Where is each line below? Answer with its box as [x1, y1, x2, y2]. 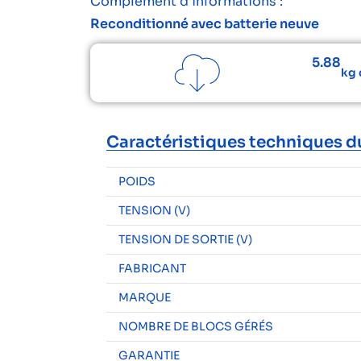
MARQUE [118, 290, 171, 305]
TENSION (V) [118, 203, 190, 218]
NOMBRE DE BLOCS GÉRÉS [118, 319, 273, 334]
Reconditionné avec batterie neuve [90, 15, 319, 32]
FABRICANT [118, 261, 186, 276]
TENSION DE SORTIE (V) [118, 232, 252, 247]
